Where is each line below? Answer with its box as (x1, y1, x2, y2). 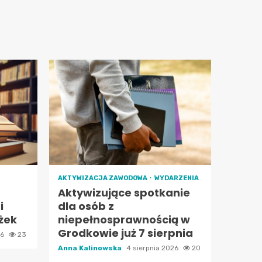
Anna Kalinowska (57, 244, 123, 252)
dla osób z (57, 199, 114, 213)
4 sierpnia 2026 (126, 244, 180, 252)
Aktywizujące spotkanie (57, 185, 190, 200)
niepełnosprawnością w (57, 212, 190, 227)
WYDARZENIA (154, 174, 199, 182)
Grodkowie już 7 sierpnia (57, 226, 193, 240)
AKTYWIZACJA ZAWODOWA (57, 174, 149, 182)
